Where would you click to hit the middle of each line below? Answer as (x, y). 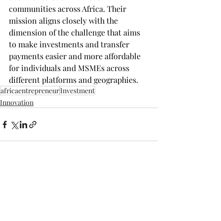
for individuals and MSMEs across (70, 68)
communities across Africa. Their (69, 9)
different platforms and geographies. (74, 80)
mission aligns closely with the (64, 20)
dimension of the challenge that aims (75, 32)
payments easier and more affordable (76, 56)
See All (147, 180)
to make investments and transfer (70, 44)
